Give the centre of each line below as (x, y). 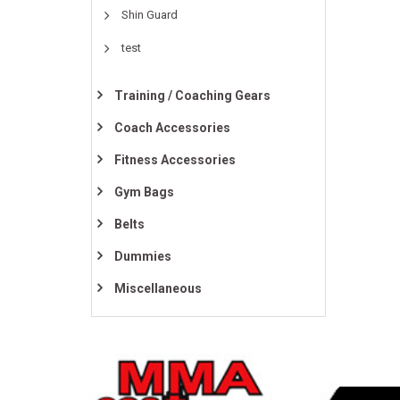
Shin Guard (150, 15)
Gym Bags (144, 192)
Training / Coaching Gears (192, 96)
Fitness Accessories (175, 160)
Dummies (143, 256)
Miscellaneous (158, 288)
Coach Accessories (172, 128)
